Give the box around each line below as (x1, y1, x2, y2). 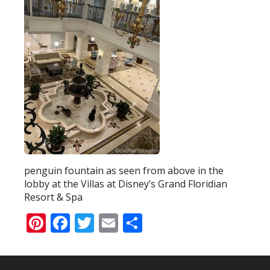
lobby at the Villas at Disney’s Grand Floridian (24, 177, 228, 190)
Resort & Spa (24, 190, 83, 204)
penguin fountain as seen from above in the (24, 163, 224, 177)
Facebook (70, 209, 155, 236)
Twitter (94, 209, 159, 236)
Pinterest (46, 209, 128, 236)
